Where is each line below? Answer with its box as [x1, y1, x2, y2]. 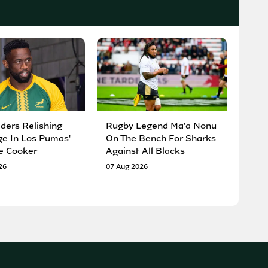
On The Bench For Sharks [106, 132, 217, 144]
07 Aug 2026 [106, 161, 148, 171]
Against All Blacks [106, 144, 185, 157]
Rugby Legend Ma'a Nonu [106, 119, 217, 132]
